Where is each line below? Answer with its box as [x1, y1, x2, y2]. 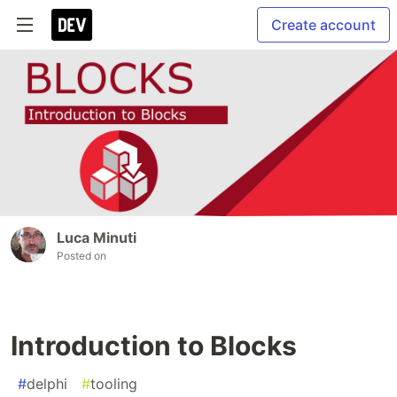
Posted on [57, 249, 106, 263]
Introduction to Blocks [11, 330, 297, 362]
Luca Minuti [57, 229, 136, 247]
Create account [271, 16, 376, 34]
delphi [27, 375, 67, 393]
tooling [90, 375, 137, 393]
